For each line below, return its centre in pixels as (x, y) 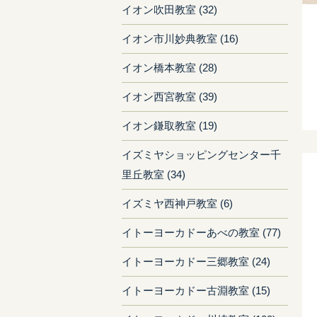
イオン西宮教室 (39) (169, 97)
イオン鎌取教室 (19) (169, 126)
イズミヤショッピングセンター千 (201, 155)
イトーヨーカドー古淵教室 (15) (196, 290)
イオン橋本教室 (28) (169, 68)
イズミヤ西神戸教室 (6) (177, 203)
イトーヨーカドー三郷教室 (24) (196, 261)
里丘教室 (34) (154, 174)
